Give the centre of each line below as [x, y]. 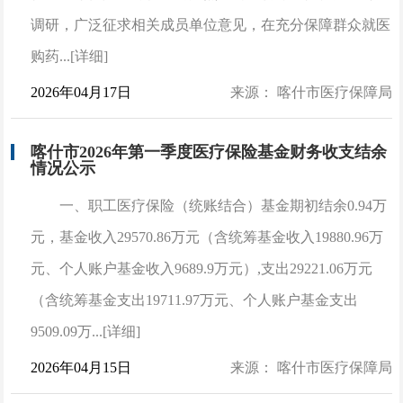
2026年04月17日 [81, 92]
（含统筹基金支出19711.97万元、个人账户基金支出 [195, 300]
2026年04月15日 [81, 367]
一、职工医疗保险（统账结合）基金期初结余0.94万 [224, 205]
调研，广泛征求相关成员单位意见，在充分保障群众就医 [211, 24]
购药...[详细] [70, 56]
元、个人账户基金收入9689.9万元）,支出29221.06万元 [202, 268]
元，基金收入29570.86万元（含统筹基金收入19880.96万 [207, 237]
